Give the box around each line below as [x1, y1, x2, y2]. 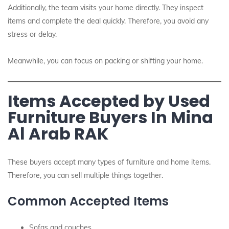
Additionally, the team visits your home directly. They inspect [8, 3, 203, 12]
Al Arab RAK [8, 122, 108, 145]
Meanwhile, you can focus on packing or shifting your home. [8, 56, 203, 65]
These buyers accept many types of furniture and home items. [8, 157, 211, 167]
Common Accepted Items [8, 193, 169, 210]
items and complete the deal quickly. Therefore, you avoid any [8, 16, 209, 26]
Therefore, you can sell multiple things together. [8, 171, 163, 180]
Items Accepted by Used [8, 89, 210, 112]
